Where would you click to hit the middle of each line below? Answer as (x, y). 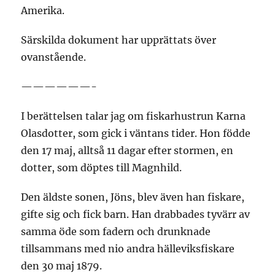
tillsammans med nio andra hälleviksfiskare (128, 249)
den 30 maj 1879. (62, 266)
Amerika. (43, 10)
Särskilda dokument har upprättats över (119, 40)
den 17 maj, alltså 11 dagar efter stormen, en (127, 150)
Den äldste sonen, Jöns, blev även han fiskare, (133, 197)
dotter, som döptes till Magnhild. (102, 168)
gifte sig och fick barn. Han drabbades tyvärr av (136, 214)
